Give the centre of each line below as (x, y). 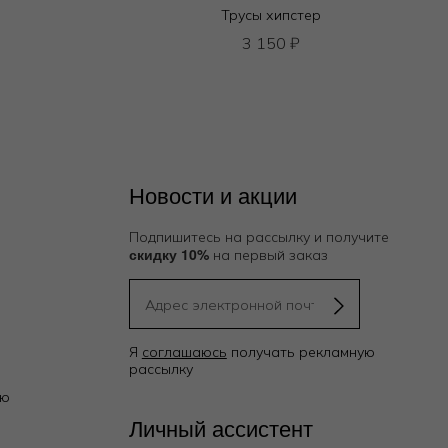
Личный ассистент (220, 427)
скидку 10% (168, 253)
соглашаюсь (184, 351)
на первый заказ (268, 254)
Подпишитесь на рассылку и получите (258, 236)
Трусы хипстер (270, 14)
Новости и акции (212, 194)
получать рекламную (300, 351)
